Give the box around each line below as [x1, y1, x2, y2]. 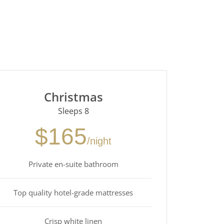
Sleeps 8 [57, 105, 89, 116]
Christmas [43, 88, 103, 105]
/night [87, 135, 112, 146]
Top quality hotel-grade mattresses [13, 187, 133, 197]
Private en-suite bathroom [28, 158, 118, 169]
